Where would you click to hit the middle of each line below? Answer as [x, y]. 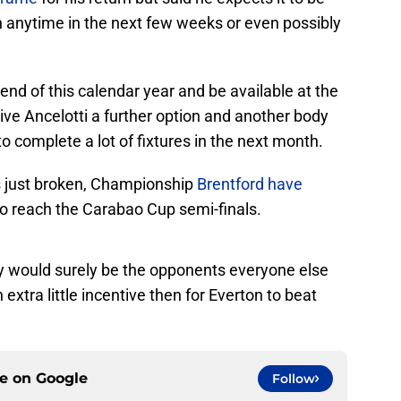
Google [62, 379]
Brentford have [250, 184]
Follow [294, 379]
